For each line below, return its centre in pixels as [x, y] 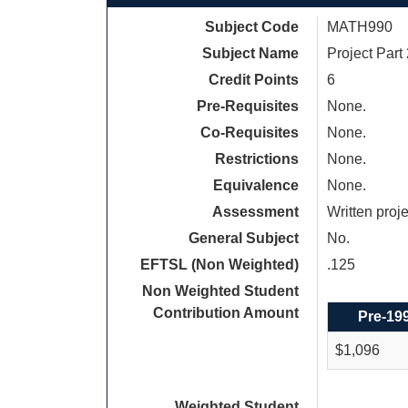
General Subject [244, 238]
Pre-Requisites [248, 106]
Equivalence [256, 185]
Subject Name [250, 53]
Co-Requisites [250, 133]
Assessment [255, 212]
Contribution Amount [226, 313]
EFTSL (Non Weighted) [219, 265]
